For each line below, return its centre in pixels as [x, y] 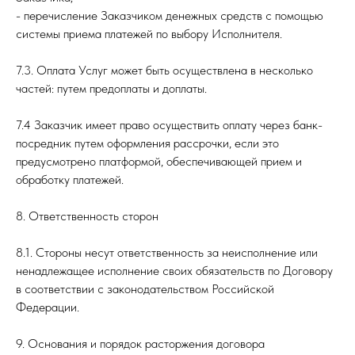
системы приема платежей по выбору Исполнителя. [149, 34]
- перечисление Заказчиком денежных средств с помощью [170, 15]
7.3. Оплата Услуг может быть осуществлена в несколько [164, 70]
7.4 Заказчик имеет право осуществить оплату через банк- [169, 125]
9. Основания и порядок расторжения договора [140, 344]
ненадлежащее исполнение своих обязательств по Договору [174, 271]
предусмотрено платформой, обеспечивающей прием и [159, 161]
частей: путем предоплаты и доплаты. [111, 88]
